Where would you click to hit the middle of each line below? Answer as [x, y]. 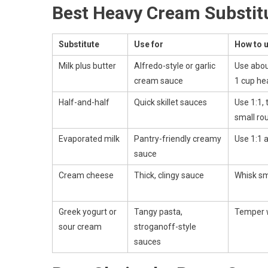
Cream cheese [86, 175]
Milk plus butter [87, 66]
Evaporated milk [89, 138]
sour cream [80, 226]
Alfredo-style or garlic [175, 66]
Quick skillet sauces [170, 102]
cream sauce [159, 80]
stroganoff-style [165, 226]
